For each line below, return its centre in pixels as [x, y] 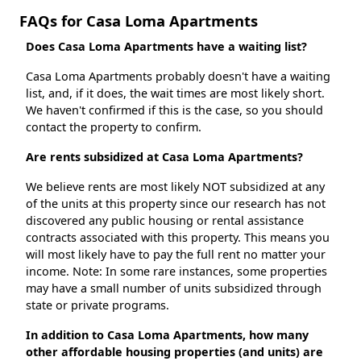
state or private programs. [98, 305]
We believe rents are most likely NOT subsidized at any [175, 187]
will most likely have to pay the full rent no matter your [176, 255]
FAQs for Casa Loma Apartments [139, 21]
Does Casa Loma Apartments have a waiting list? [166, 47]
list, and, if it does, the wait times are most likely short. [175, 93]
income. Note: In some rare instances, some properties [176, 272]
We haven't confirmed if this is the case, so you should [174, 110]
